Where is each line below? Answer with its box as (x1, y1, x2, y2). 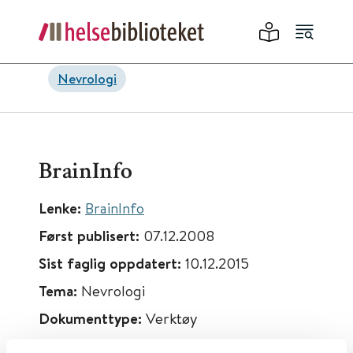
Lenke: (39, 198, 85, 218)
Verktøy (146, 308, 198, 328)
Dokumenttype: (39, 308, 146, 329)
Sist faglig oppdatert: (39, 253, 185, 273)
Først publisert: (39, 225, 143, 246)
